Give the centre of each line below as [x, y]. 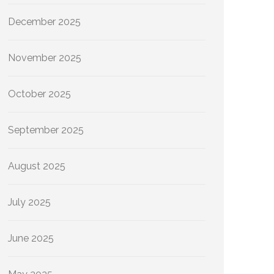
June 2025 [31, 238]
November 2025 [45, 58]
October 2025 [39, 94]
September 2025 [46, 130]
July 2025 [29, 202]
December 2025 [44, 22]
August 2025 [37, 166]
